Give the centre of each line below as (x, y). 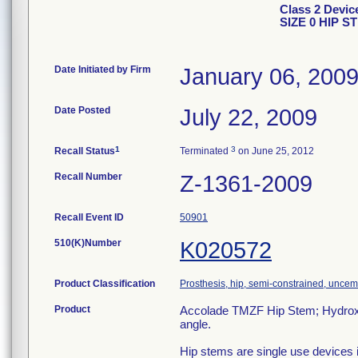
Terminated (205, 151)
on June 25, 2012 (275, 151)
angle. (195, 324)
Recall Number (88, 177)
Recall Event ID (89, 217)
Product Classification (105, 284)
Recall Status (85, 151)
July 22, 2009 (249, 117)
